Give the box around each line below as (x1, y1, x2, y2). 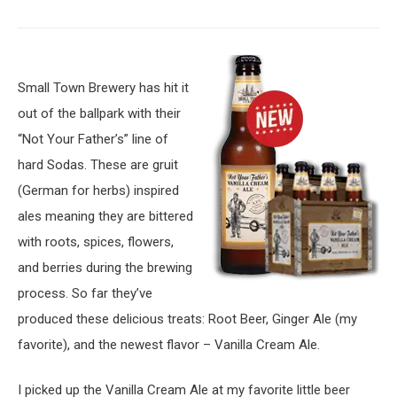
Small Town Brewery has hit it (18, 79, 189, 96)
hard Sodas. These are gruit (18, 156, 178, 173)
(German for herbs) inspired (18, 182, 179, 198)
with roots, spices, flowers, (18, 233, 174, 250)
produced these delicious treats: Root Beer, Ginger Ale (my (18, 310, 357, 327)
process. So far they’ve (18, 284, 152, 301)
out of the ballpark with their (18, 105, 181, 121)
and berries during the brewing (18, 259, 192, 276)
